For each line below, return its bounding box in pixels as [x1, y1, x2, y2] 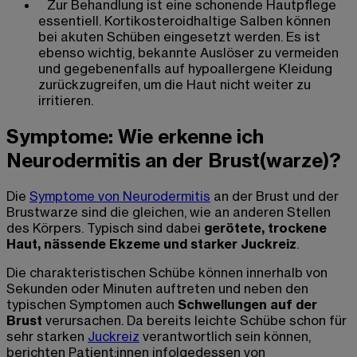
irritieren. [38, 92, 93, 109]
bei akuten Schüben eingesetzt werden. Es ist [38, 29, 320, 45]
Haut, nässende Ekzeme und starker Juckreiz [6, 235, 296, 252]
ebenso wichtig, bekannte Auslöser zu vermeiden [38, 45, 339, 61]
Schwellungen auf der [178, 296, 317, 312]
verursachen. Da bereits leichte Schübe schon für [42, 312, 347, 328]
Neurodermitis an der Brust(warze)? [6, 148, 341, 173]
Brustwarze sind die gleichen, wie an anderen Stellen [6, 203, 331, 220]
